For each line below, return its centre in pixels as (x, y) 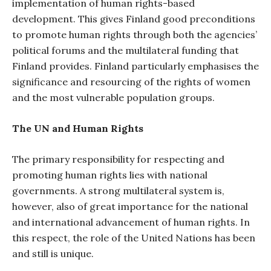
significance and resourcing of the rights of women (131, 82)
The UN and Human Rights (78, 128)
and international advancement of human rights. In (131, 222)
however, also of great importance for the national (130, 206)
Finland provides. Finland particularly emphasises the (135, 66)
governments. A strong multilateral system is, (118, 191)
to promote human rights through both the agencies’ (135, 34)
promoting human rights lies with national (110, 175)
